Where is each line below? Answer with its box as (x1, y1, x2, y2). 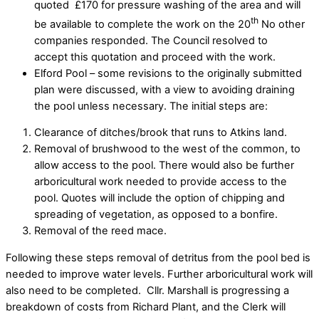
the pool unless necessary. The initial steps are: (34, 99, 268, 113)
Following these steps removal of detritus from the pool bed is (6, 251, 310, 264)
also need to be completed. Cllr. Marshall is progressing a (6, 283, 289, 297)
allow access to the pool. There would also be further (34, 159, 294, 172)
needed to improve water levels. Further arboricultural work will (6, 267, 313, 281)
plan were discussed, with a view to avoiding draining (34, 83, 295, 96)
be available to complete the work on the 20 (34, 17, 251, 31)
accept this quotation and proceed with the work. (34, 50, 276, 63)
